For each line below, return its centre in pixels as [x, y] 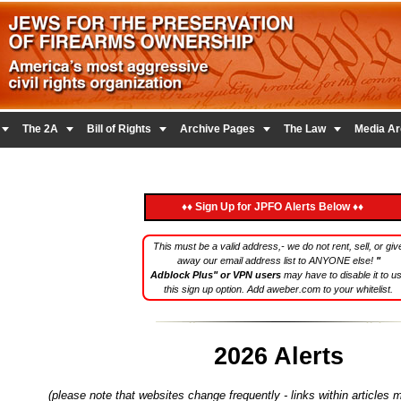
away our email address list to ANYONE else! [276, 260]
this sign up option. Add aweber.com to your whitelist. [278, 289]
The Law [305, 129]
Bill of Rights [119, 129]
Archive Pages [218, 129]
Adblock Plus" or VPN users [215, 275]
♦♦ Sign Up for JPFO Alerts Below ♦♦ [273, 207]
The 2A [40, 129]
